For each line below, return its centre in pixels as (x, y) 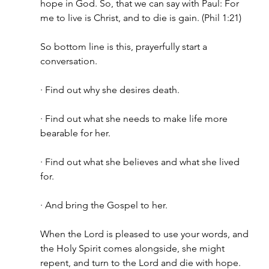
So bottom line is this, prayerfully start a (125, 47)
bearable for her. (75, 133)
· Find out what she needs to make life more (135, 119)
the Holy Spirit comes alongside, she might (133, 248)
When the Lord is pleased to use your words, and (145, 234)
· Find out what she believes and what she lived (141, 162)
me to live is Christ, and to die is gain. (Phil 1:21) (141, 18)
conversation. (68, 61)
